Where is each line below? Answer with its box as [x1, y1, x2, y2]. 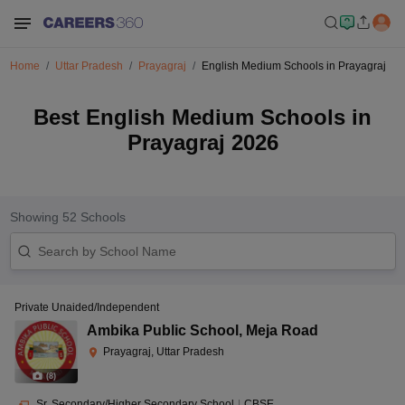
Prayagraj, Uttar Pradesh [103, 345, 224, 358]
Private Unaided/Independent [14, 301, 159, 314]
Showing [9, 210, 62, 224]
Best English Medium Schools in [33, 105, 372, 129]
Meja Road [246, 323, 318, 338]
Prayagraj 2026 [127, 130, 278, 155]
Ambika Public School [87, 323, 239, 338]
